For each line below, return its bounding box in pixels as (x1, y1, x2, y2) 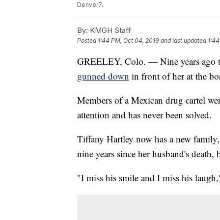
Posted (77, 37, 98, 45)
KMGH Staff (88, 26, 131, 35)
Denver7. (77, 1, 103, 9)
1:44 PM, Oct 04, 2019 (98, 37, 159, 45)
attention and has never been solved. (77, 109, 212, 121)
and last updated (161, 37, 206, 45)
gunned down (77, 70, 129, 82)
